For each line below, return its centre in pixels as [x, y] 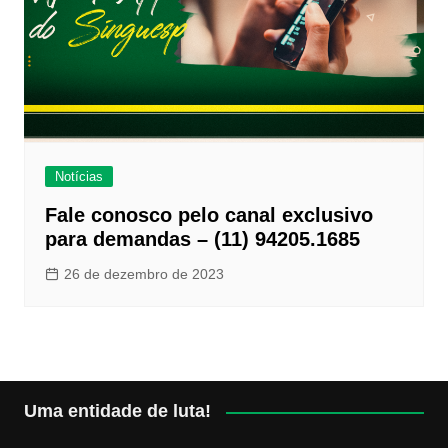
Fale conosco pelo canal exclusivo [208, 215]
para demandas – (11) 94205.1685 [202, 239]
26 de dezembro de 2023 [143, 274]
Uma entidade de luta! [117, 411]
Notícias [78, 177]
